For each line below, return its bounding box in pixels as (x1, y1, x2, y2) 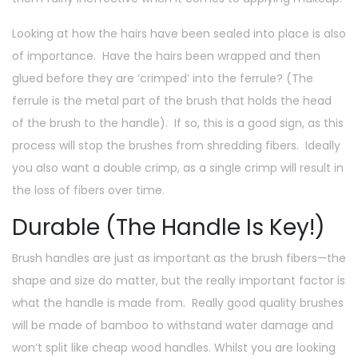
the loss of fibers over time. (12, 181, 165, 198)
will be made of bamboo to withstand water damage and (12, 316, 333, 333)
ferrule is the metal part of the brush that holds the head (12, 92, 332, 109)
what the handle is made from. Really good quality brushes (12, 294, 344, 311)
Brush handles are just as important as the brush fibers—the (12, 249, 346, 266)
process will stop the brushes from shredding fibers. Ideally (12, 137, 340, 153)
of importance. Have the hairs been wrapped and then (12, 47, 320, 64)
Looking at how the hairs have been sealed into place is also (12, 25, 346, 42)
